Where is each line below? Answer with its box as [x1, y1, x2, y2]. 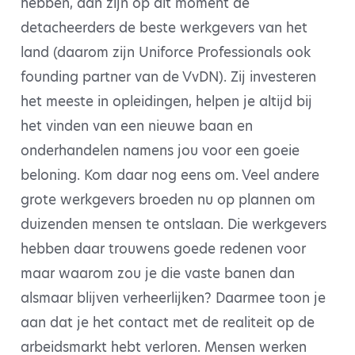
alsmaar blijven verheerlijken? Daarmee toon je [21, 288, 326, 308]
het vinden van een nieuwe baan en [21, 116, 253, 136]
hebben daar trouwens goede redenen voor [21, 239, 306, 259]
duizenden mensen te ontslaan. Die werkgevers [21, 215, 326, 235]
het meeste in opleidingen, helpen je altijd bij [21, 92, 312, 112]
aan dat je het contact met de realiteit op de [21, 313, 315, 333]
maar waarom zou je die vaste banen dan [21, 264, 295, 284]
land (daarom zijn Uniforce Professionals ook [21, 43, 311, 63]
